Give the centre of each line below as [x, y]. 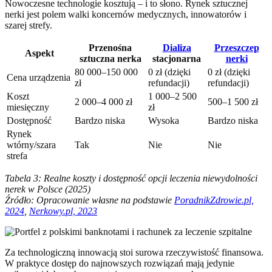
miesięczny [28, 107]
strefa [17, 156]
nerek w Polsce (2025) [48, 189]
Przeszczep [236, 48]
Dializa [177, 48]
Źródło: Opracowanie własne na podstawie [90, 200]
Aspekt [39, 53]
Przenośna [110, 48]
